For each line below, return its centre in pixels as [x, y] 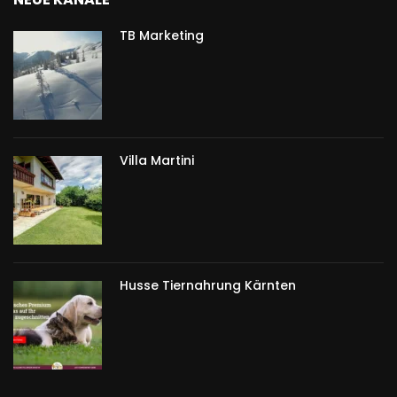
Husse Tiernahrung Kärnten [208, 286]
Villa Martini [157, 161]
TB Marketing [162, 36]
